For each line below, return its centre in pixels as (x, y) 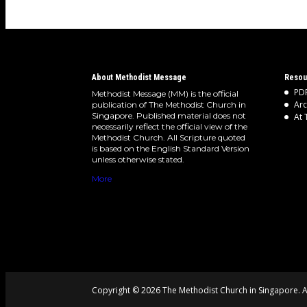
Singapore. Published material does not (169, 116)
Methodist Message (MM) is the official (165, 94)
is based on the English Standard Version (171, 149)
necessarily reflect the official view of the (170, 127)
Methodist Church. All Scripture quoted (169, 138)
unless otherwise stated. (138, 160)
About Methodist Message (139, 78)
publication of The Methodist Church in (169, 105)
